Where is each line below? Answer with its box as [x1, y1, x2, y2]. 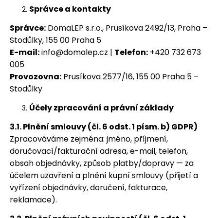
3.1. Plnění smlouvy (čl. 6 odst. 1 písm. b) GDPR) [10, 121, 198, 132]
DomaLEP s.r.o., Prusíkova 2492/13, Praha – [46, 22, 207, 34]
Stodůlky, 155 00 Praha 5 [10, 35, 101, 46]
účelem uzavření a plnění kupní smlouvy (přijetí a [10, 170, 198, 181]
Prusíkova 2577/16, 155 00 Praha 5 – [61, 71, 199, 82]
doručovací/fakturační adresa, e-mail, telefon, [10, 145, 188, 157]
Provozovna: [10, 71, 61, 82]
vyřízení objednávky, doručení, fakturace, [10, 182, 167, 193]
